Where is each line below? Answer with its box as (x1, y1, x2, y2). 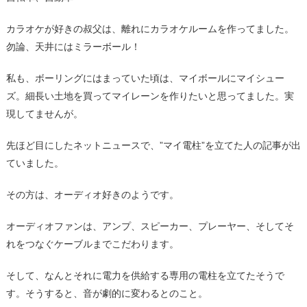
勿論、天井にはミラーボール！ (5, 40, 140, 52)
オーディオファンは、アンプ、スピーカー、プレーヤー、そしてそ (5, 220, 294, 232)
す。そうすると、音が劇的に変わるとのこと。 (5, 287, 208, 299)
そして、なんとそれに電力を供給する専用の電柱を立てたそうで (5, 269, 284, 281)
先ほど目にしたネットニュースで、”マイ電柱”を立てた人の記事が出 (5, 139, 301, 151)
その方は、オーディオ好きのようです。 (5, 188, 179, 200)
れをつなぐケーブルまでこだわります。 (5, 238, 179, 249)
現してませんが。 (5, 108, 83, 119)
